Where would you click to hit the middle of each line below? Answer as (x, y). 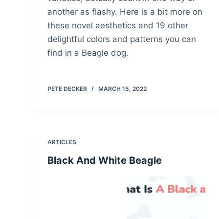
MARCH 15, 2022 (123, 89)
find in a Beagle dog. (88, 53)
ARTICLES (62, 142)
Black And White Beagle (105, 161)
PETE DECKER (67, 89)
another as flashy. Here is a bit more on (125, 12)
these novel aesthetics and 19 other (118, 26)
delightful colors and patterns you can (122, 39)
